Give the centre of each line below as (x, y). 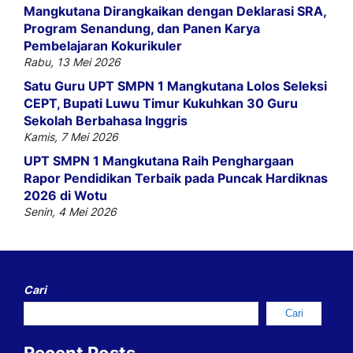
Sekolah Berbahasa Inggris (106, 121)
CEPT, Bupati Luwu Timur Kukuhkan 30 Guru (161, 104)
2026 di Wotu (65, 196)
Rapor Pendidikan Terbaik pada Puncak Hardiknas (176, 178)
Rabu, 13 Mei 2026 (72, 62)
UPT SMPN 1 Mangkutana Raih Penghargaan (159, 161)
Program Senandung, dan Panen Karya (142, 29)
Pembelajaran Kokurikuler (103, 46)
